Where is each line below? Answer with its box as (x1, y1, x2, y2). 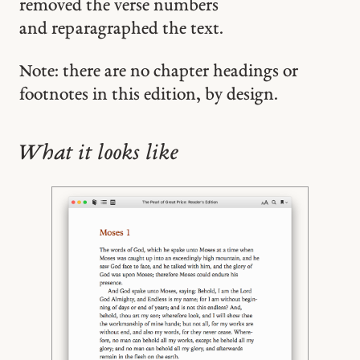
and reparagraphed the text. (18, 20, 223, 39)
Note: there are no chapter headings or (18, 62, 298, 81)
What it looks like (18, 141, 178, 166)
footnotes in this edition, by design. (18, 85, 278, 104)
